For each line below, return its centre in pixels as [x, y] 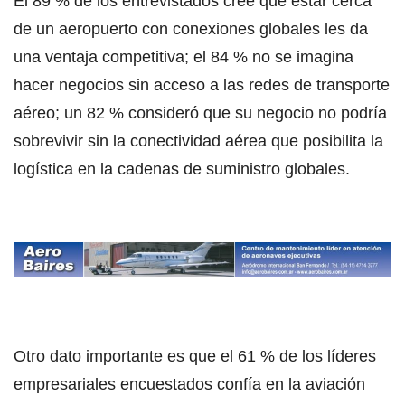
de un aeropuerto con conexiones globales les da [191, 28]
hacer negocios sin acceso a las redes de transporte [202, 85]
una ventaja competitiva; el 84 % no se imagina [184, 57]
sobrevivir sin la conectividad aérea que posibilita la [198, 141]
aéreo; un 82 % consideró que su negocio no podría [200, 113]
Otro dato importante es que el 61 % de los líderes [195, 357]
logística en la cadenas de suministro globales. [182, 169]
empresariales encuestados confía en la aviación [189, 385]
